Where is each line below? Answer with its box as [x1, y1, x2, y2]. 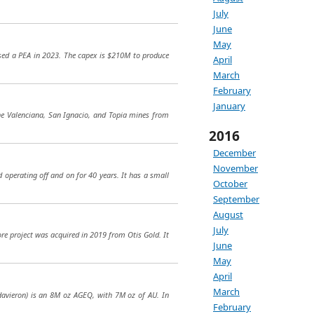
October [213, 177, 247, 190]
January [213, 100, 245, 112]
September [213, 193, 259, 205]
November [213, 162, 258, 175]
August [213, 208, 243, 221]
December [213, 146, 256, 159]
